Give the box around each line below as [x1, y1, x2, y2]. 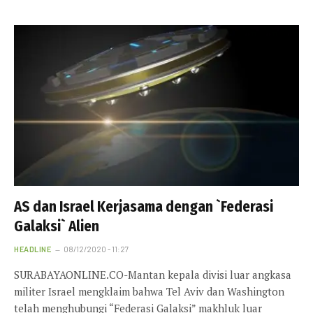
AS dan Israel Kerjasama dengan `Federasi [14, 197, 273, 216]
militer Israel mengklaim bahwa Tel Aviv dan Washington [14, 284, 284, 298]
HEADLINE [14, 244, 52, 254]
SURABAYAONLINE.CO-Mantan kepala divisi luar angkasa [14, 267, 291, 282]
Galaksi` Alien [14, 217, 99, 235]
